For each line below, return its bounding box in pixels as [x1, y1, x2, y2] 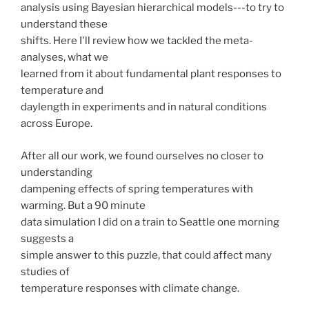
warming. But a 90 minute [21, 199, 146, 212]
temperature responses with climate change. [21, 281, 239, 295]
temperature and [21, 84, 103, 97]
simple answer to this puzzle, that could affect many [21, 248, 272, 261]
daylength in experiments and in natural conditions [21, 101, 267, 114]
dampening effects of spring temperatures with [21, 182, 253, 195]
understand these [21, 18, 108, 31]
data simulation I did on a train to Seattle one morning [21, 215, 279, 228]
